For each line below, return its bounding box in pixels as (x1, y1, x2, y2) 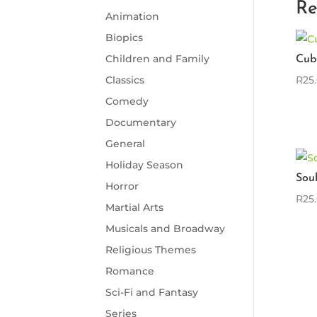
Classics (105, 74, 145, 87)
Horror (105, 180, 139, 193)
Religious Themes (105, 243, 197, 257)
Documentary (105, 116, 177, 129)
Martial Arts (105, 201, 164, 214)
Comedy (105, 95, 149, 108)
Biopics (105, 31, 144, 45)
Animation (105, 10, 160, 23)
